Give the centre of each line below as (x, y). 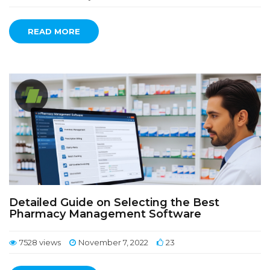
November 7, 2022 (113, 242)
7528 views (40, 242)
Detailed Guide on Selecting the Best (114, 202)
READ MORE (54, 31)
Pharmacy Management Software (105, 214)
